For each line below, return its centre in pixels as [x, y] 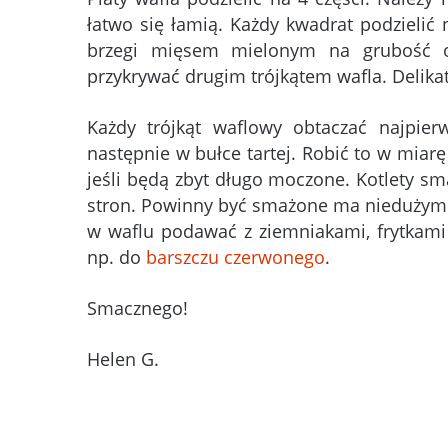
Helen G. [123, 359]
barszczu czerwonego [235, 257]
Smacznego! [137, 308]
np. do [116, 257]
